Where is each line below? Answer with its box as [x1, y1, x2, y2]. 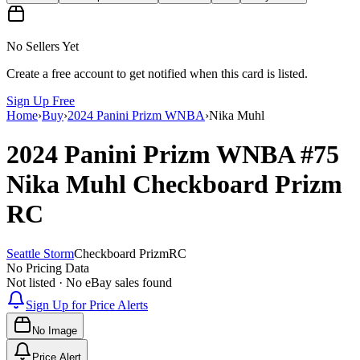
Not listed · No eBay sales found [6, 275, 172, 289]
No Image [32, 324, 77, 337]
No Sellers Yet [6, 39, 79, 53]
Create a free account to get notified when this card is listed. [6, 66, 308, 80]
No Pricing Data [6, 260, 89, 275]
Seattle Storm [6, 246, 74, 260]
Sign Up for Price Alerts [26, 297, 148, 312]
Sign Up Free [6, 93, 75, 108]
